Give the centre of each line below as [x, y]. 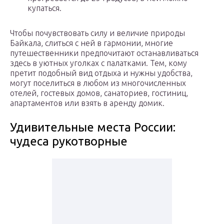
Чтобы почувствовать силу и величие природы [97, 33]
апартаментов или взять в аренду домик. [87, 103]
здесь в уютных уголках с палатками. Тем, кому [98, 63]
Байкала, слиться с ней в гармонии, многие [91, 43]
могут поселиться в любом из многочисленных [98, 83]
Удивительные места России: [93, 127]
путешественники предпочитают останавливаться [104, 53]
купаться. [44, 8]
